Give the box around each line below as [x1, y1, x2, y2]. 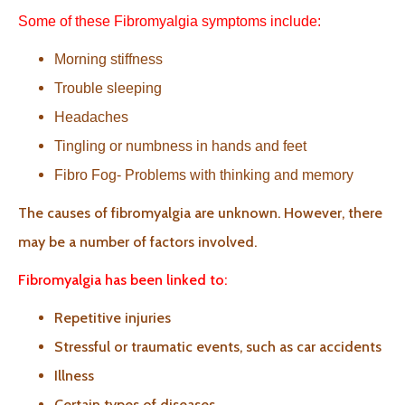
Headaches [54, 109, 128, 125]
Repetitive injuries [54, 309, 171, 326]
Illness [54, 367, 94, 384]
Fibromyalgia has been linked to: [18, 271, 227, 288]
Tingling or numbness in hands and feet [54, 138, 306, 154]
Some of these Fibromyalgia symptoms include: [18, 14, 321, 29]
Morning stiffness [54, 52, 163, 67]
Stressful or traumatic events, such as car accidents [54, 338, 381, 355]
